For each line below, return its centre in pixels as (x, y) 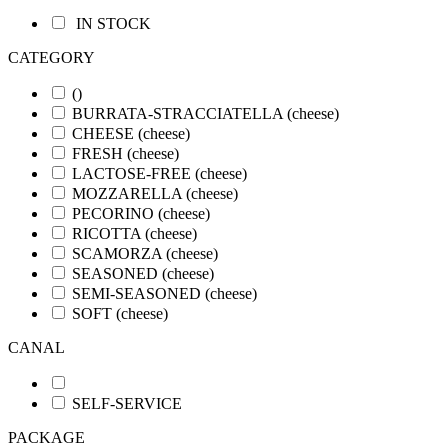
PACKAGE (46, 437)
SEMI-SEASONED (138, 293)
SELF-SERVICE (127, 403)
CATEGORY (51, 57)
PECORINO (115, 213)
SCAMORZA (119, 253)
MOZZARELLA (129, 193)
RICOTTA (108, 233)
